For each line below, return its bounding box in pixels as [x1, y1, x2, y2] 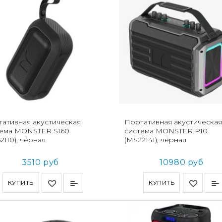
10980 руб [160, 157, 204, 167]
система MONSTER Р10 [124, 126, 208, 135]
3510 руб [22, 157, 59, 167]
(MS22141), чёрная [124, 135, 186, 144]
